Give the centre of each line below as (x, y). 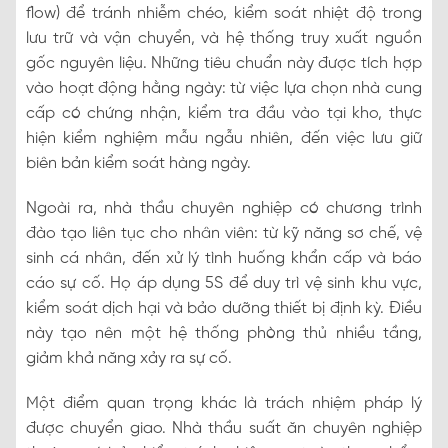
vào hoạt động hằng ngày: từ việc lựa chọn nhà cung (224, 88)
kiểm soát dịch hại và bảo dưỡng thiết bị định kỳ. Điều (224, 308)
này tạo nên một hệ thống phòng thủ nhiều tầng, (224, 333)
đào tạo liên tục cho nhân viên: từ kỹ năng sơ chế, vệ (224, 233)
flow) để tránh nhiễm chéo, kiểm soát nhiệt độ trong (224, 13)
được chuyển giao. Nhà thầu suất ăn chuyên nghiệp (224, 428)
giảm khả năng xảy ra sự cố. (129, 358)
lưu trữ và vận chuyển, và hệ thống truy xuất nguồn (224, 38)
